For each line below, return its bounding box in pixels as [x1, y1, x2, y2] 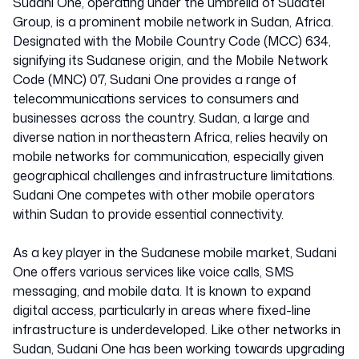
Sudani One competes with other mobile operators [13, 186, 315, 204]
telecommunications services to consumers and [13, 90, 299, 107]
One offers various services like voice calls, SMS [13, 263, 294, 280]
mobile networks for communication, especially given [13, 147, 324, 165]
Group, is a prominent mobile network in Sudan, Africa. [13, 13, 333, 30]
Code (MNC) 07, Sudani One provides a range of [13, 71, 296, 88]
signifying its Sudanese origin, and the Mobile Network [13, 51, 328, 69]
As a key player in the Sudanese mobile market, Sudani [13, 244, 337, 261]
